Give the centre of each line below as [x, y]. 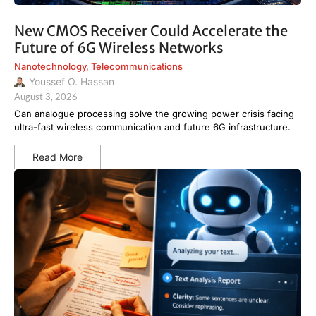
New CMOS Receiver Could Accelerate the [151, 30]
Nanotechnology [50, 66]
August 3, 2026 [46, 97]
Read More [57, 157]
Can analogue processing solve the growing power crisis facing [154, 114]
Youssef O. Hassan [72, 82]
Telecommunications [137, 66]
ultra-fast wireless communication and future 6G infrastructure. [152, 127]
